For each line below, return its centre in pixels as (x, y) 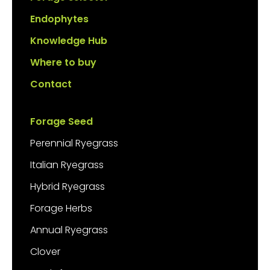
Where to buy (63, 63)
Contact (51, 84)
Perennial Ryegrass (74, 143)
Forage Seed (61, 122)
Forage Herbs (61, 209)
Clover (45, 252)
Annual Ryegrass (69, 230)
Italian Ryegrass (67, 165)
